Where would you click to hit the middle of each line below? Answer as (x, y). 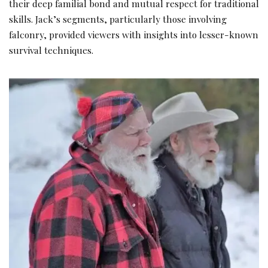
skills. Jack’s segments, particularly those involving (118, 19)
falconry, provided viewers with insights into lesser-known (134, 35)
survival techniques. (51, 50)
